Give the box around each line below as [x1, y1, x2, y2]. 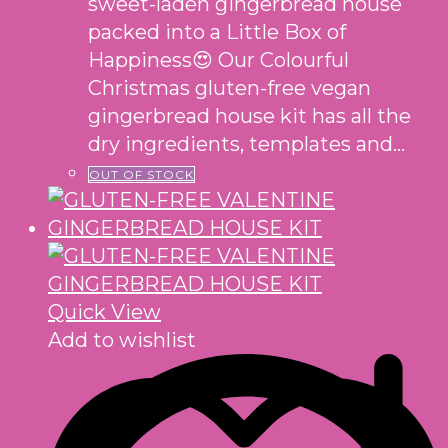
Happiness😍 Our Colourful [88, 48, 349, 73]
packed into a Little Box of [88, 20, 346, 45]
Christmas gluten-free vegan [88, 76, 371, 101]
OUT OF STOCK [89, 167, 194, 183]
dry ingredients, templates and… [88, 132, 405, 157]
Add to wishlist [48, 328, 196, 353]
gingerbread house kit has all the [88, 104, 411, 129]
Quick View [48, 300, 161, 325]
